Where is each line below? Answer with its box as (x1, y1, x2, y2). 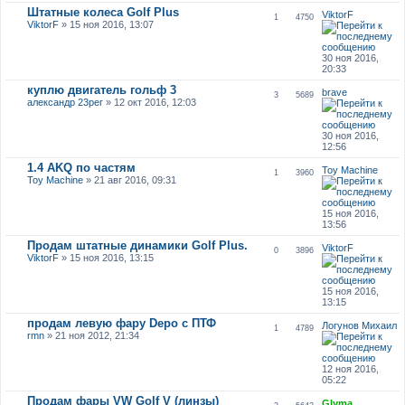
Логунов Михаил (322, 319, 398, 331)
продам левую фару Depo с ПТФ (26, 316, 216, 330)
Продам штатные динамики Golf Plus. (26, 238, 248, 252)
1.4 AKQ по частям (26, 160, 136, 174)
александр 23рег (26, 96, 103, 108)
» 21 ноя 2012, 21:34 (43, 329, 139, 341)
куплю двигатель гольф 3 (26, 82, 176, 97)
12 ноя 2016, (322, 363, 380, 374)
